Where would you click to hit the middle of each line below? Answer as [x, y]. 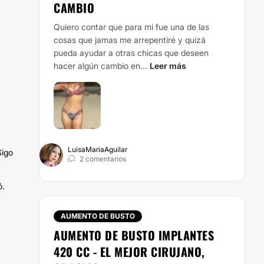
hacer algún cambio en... [100, 66]
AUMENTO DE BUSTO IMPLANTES [134, 235]
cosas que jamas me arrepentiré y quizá [130, 40]
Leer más [168, 66]
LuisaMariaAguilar [98, 149]
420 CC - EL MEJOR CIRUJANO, [129, 252]
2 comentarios [103, 159]
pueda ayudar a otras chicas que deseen [131, 53]
